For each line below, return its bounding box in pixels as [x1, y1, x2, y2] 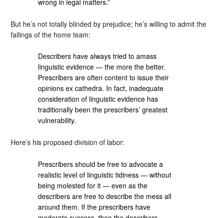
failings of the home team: [11, 29, 91, 39]
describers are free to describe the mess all [38, 191, 172, 201]
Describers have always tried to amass [38, 51, 157, 61]
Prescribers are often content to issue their [38, 73, 169, 83]
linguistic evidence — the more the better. [38, 62, 166, 72]
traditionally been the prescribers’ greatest [38, 105, 168, 115]
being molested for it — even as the [38, 180, 148, 190]
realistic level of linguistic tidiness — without [38, 169, 172, 180]
